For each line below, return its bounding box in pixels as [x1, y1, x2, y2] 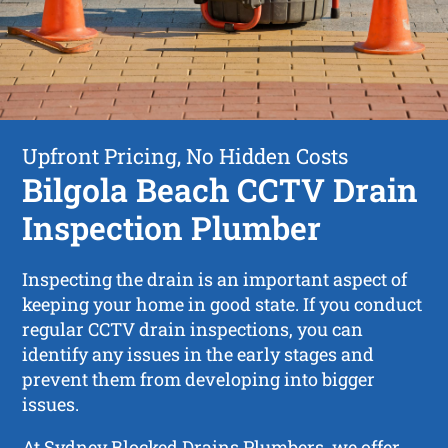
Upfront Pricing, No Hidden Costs [22, 141, 349, 170]
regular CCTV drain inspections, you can [22, 316, 364, 341]
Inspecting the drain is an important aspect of [22, 266, 408, 291]
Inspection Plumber [22, 205, 322, 249]
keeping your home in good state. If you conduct [22, 291, 423, 316]
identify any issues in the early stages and [22, 341, 375, 366]
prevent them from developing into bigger [22, 366, 376, 391]
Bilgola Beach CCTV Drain [22, 167, 419, 211]
